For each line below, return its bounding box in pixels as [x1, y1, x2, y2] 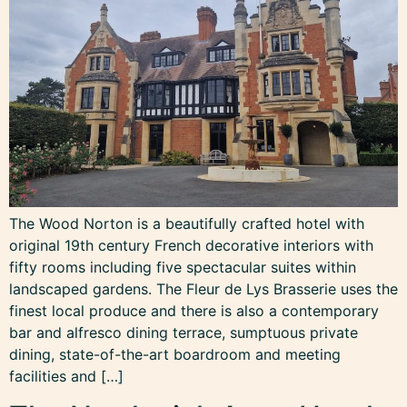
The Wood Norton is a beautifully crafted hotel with [9, 213, 364, 233]
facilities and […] [9, 366, 124, 385]
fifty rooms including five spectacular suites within [9, 257, 356, 276]
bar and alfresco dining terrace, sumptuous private [9, 323, 358, 342]
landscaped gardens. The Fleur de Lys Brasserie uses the [9, 279, 398, 298]
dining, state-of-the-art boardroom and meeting [9, 344, 341, 363]
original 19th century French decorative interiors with [9, 235, 373, 254]
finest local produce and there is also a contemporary [9, 301, 379, 320]
